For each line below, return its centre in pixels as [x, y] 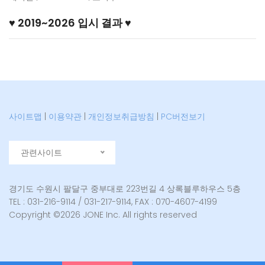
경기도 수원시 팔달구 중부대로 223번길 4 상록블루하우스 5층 [125, 189]
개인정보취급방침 [121, 117]
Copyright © [35, 215]
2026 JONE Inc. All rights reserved [129, 215]
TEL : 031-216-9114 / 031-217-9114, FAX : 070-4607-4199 [113, 202]
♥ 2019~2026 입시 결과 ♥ [70, 23]
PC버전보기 [183, 117]
